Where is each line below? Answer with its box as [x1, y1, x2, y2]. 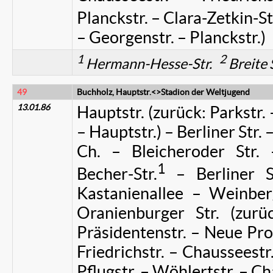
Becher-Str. [77, 165, 157, 183]
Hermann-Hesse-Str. [83, 55, 219, 72]
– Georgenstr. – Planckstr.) [77, 28, 266, 47]
